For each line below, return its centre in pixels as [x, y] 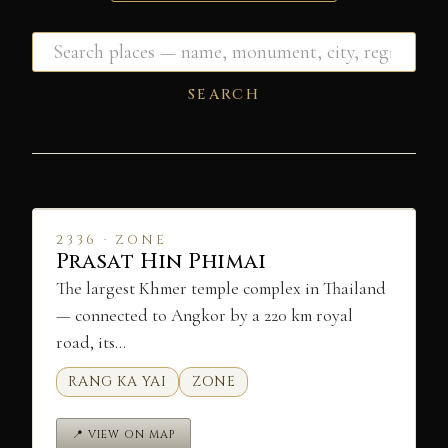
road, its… [90, 342]
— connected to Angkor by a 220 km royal [204, 315]
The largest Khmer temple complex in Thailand [220, 288]
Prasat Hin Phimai [161, 261]
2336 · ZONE [111, 239]
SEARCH [224, 94]
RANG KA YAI [117, 381]
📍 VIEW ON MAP [123, 435]
